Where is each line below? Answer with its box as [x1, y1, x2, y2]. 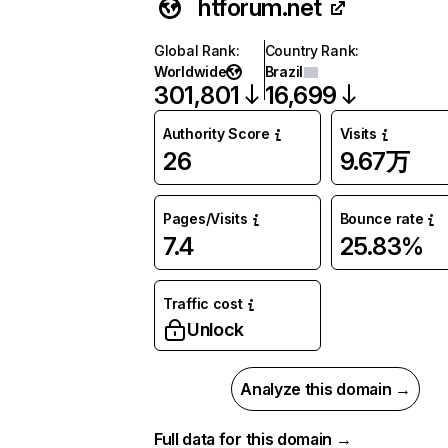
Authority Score [163, 125, 270, 142]
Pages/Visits [163, 210, 248, 227]
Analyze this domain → [240, 379, 411, 399]
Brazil [264, 63, 303, 80]
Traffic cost [163, 295, 243, 312]
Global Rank [154, 42, 236, 59]
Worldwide [154, 63, 227, 80]
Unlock [187, 319, 244, 340]
